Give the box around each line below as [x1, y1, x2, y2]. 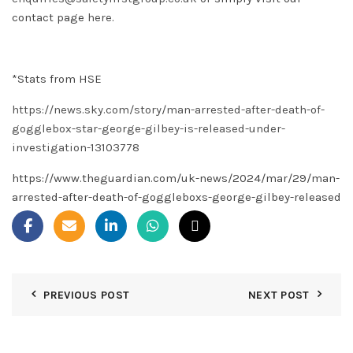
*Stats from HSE [12, 71, 102, 86]
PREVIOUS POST [43, 288, 130, 302]
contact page [12, 9, 87, 24]
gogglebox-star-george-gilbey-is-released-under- [12, 121, 285, 136]
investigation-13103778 [12, 139, 139, 154]
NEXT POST [247, 288, 310, 302]
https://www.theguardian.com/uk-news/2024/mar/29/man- [12, 170, 340, 185]
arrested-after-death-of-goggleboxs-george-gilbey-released [12, 189, 341, 204]
